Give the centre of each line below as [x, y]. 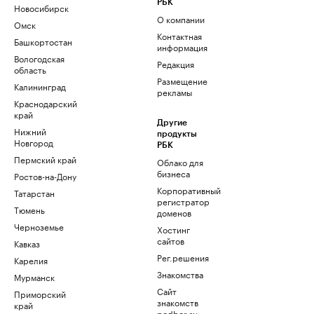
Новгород [34, 142]
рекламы [175, 91]
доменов [174, 212]
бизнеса [173, 173]
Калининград [40, 86]
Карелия [31, 260]
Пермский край [45, 159]
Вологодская [39, 58]
